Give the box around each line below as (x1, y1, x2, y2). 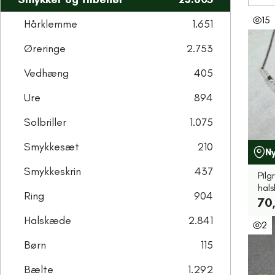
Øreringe (24, 42, 66, 55)
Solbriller (24, 115, 66, 129)
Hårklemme (24, 17, 77, 31)
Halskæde (24, 214, 71, 227)
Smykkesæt (24, 140, 79, 153)
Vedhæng (24, 66, 69, 80)
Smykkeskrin (24, 165, 81, 178)
